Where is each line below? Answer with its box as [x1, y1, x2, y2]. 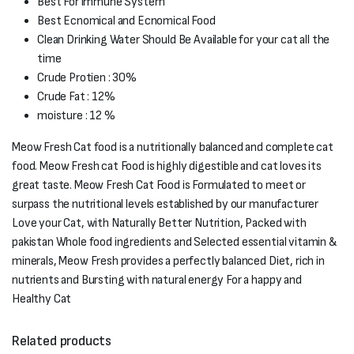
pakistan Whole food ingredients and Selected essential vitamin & [12, 235, 337, 250]
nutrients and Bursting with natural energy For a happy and [12, 273, 302, 288]
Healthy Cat [12, 292, 72, 307]
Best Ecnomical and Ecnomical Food [37, 13, 216, 28]
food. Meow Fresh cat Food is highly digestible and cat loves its [12, 159, 322, 174]
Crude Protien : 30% [37, 70, 137, 85]
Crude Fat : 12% [37, 89, 115, 104]
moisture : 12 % [37, 108, 115, 123]
